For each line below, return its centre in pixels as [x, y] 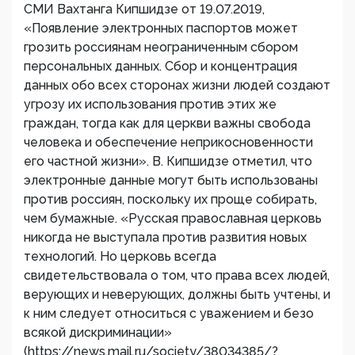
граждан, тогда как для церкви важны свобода [167, 123]
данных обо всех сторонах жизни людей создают [177, 85]
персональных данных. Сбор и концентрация [160, 66]
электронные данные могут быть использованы [171, 180]
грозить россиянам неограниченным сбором [161, 47]
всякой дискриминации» [98, 332]
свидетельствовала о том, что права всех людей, [177, 275]
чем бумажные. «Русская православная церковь [173, 218]
